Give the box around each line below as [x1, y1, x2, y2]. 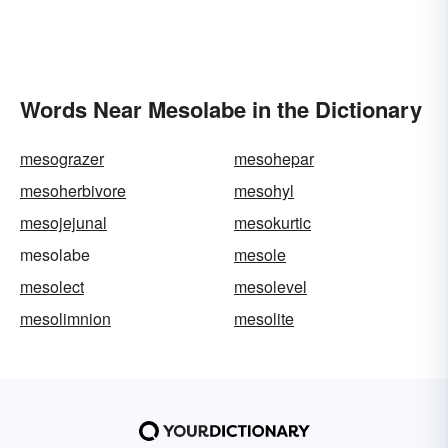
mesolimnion [20, 307, 111, 331]
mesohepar [234, 147, 314, 171]
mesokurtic [234, 211, 311, 235]
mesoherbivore [20, 179, 126, 203]
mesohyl [234, 179, 294, 203]
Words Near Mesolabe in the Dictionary [20, 93, 422, 126]
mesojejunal [20, 211, 107, 235]
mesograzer [20, 147, 104, 171]
